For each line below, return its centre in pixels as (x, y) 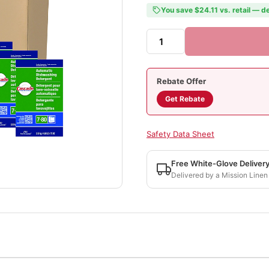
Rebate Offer (181, 81)
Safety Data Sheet (180, 134)
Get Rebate (185, 99)
